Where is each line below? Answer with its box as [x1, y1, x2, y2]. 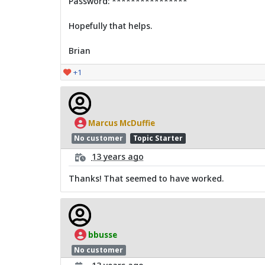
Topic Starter [132, 133, 183, 144]
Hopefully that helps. [68, 20, 152, 31]
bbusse [86, 229, 117, 240]
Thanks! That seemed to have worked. [68, 172, 224, 184]
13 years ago [91, 150, 144, 162]
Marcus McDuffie [86, 117, 155, 128]
